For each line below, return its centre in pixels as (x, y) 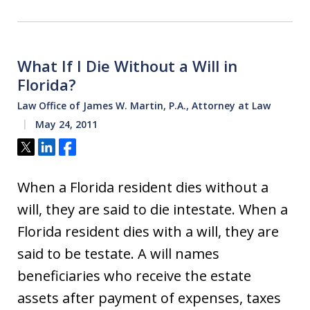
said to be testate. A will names (118, 254)
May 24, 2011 (65, 125)
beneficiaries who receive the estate (134, 276)
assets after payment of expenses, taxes (149, 298)
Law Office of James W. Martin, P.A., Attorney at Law (144, 106)
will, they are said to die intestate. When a (153, 210)
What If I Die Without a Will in (127, 66)
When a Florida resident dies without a (143, 188)
